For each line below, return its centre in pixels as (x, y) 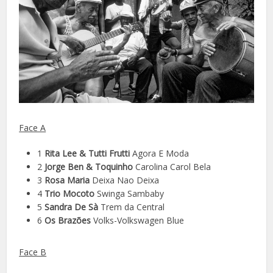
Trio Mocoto (70, 193)
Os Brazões (68, 220)
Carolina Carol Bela (172, 166)
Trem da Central (132, 207)
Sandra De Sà (72, 207)
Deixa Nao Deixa (125, 180)
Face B (33, 252)
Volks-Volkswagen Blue (138, 220)
